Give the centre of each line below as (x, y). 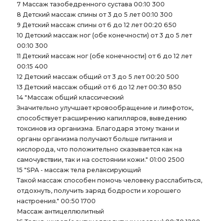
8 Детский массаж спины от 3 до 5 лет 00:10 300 (94, 15)
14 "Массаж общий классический (70, 98)
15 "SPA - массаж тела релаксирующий (79, 170)
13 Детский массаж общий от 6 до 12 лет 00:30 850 (99, 87)
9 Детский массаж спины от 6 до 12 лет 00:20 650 (96, 25)
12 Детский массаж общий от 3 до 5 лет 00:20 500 (98, 77)
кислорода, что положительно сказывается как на (99, 149)
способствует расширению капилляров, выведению (102, 118)
